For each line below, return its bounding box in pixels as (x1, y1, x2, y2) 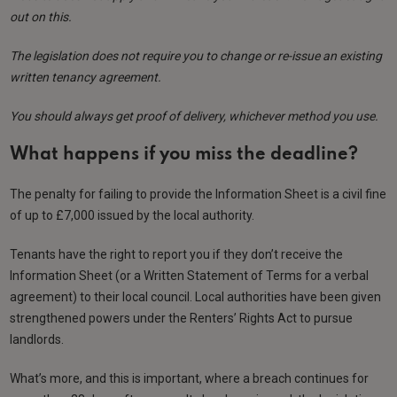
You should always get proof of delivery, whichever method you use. (10, 108, 379, 123)
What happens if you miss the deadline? (10, 145, 359, 164)
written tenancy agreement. (10, 69, 165, 84)
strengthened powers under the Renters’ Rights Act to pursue (10, 310, 354, 325)
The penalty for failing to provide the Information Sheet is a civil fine (10, 186, 387, 201)
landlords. (10, 331, 67, 346)
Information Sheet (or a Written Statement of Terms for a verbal (10, 268, 370, 283)
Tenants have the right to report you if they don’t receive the (10, 246, 344, 261)
